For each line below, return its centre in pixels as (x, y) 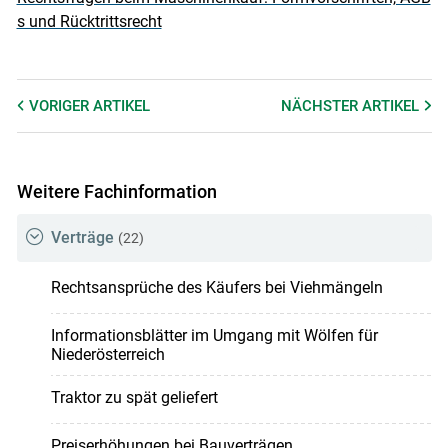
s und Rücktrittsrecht (89, 21)
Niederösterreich (107, 355)
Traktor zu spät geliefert (134, 398)
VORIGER (60, 105)
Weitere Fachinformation (116, 191)
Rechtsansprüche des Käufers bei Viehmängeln (216, 288)
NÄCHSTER (322, 105)
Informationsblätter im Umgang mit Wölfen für (214, 336)
